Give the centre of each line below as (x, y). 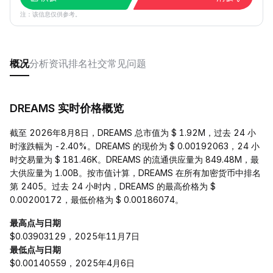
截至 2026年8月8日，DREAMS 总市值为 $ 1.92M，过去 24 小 (133, 133)
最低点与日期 (35, 250)
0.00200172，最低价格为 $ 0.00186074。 (97, 200)
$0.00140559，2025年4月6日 (72, 263)
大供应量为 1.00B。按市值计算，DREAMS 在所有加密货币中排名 (135, 173)
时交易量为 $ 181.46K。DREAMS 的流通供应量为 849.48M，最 (134, 159)
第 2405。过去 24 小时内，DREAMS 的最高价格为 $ (113, 186)
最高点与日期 (35, 223)
